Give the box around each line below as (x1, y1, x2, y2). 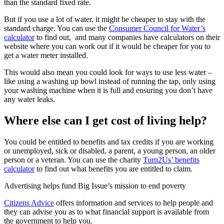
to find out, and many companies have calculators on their (34, 33, 220, 42)
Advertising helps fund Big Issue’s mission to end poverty (4, 181, 186, 190)
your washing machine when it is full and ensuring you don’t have (4, 86, 212, 95)
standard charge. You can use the (4, 24, 109, 33)
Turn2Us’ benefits (143, 155, 199, 164)
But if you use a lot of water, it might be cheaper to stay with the (4, 15, 205, 24)
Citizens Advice (4, 198, 54, 207)
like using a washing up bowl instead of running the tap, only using (4, 77, 215, 86)
